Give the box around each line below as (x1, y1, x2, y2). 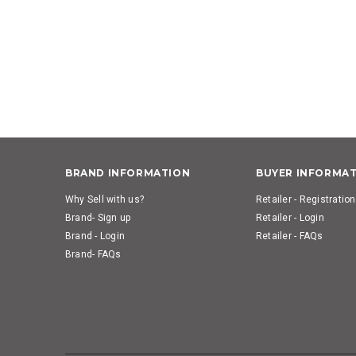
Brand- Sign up (65, 211, 131, 223)
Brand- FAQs (65, 248, 122, 260)
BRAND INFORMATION (65, 166, 191, 179)
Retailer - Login (256, 211, 324, 223)
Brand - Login (65, 230, 126, 242)
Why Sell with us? (65, 193, 145, 205)
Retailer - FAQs (256, 230, 323, 242)
